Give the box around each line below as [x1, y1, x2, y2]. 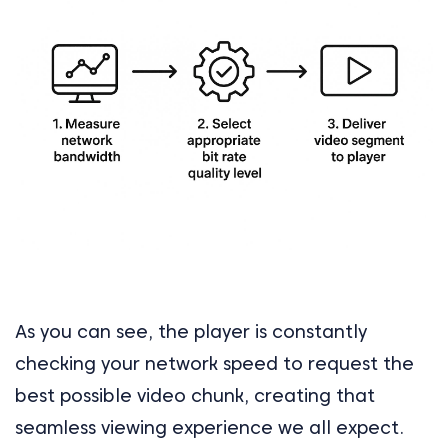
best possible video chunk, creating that [15, 384, 375, 406]
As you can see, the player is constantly [15, 320, 367, 342]
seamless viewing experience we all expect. [15, 416, 404, 438]
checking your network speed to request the [15, 352, 414, 374]
